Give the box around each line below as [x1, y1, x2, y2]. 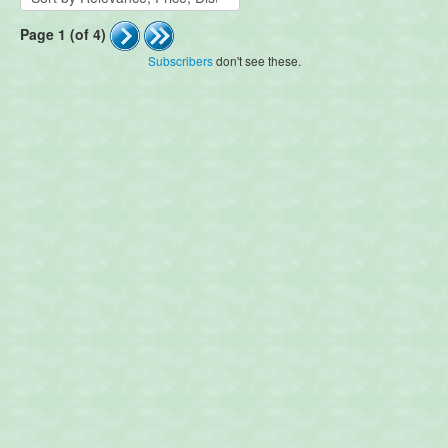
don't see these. [212, 51, 301, 69]
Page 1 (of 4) [20, 23, 106, 44]
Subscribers [147, 51, 213, 69]
